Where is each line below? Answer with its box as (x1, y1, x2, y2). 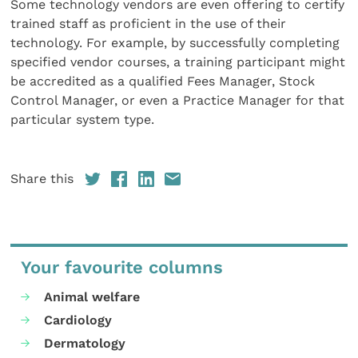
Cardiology (44, 312, 113, 328)
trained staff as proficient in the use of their (10, 15, 287, 31)
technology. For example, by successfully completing (10, 34, 340, 50)
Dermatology (44, 336, 126, 352)
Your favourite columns (21, 257, 224, 278)
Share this (10, 171, 74, 187)
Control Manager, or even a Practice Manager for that (10, 92, 345, 108)
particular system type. (10, 111, 155, 127)
